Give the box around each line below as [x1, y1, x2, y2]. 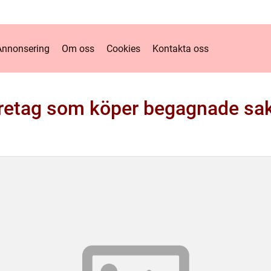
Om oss [61, 42, 94, 54]
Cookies [106, 42, 140, 54]
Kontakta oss [152, 42, 209, 54]
